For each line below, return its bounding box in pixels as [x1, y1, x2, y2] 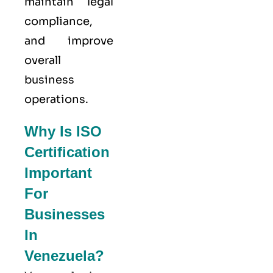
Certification [24, 144, 110, 161]
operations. [24, 93, 88, 107]
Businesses [24, 206, 105, 223]
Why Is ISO [24, 123, 102, 140]
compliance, [24, 15, 93, 29]
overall [24, 54, 61, 68]
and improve [24, 34, 113, 48]
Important [24, 165, 92, 182]
